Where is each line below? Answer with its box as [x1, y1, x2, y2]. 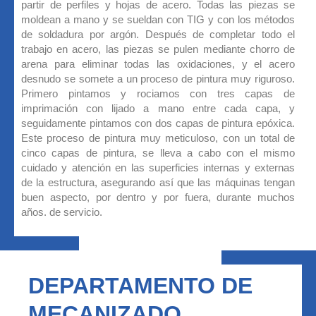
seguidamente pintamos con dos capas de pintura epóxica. [21, 116, 295, 129]
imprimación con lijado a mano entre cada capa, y [21, 102, 295, 114]
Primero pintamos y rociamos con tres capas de [21, 87, 295, 99]
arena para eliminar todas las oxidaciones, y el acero [21, 57, 295, 70]
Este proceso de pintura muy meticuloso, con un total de [21, 131, 295, 144]
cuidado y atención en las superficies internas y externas [21, 161, 295, 174]
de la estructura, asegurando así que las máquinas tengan [21, 176, 295, 188]
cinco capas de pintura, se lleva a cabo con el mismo [21, 146, 295, 159]
